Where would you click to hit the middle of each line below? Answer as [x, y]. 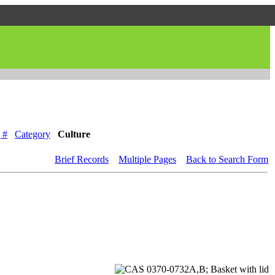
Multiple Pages [147, 159]
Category [33, 134]
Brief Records [82, 159]
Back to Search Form [227, 159]
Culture [74, 134]
